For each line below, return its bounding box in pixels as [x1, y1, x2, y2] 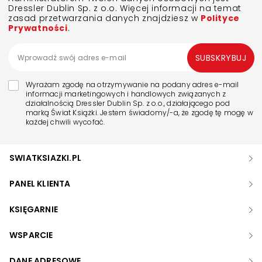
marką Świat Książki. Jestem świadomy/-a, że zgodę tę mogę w [26, 108, 253, 118]
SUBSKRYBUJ [195, 51, 247, 64]
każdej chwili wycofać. [26, 117, 105, 127]
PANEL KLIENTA [9, 177, 71, 189]
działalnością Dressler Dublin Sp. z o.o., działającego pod [26, 98, 230, 108]
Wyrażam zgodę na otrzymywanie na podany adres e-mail [26, 80, 239, 89]
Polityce [201, 12, 240, 24]
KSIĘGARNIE [9, 203, 58, 215]
